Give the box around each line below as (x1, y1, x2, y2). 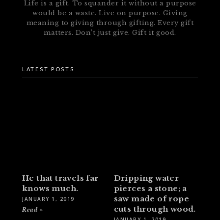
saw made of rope (113, 193, 189, 203)
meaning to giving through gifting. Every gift (26, 19, 194, 27)
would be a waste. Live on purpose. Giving (32, 9, 188, 18)
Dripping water (113, 173, 179, 183)
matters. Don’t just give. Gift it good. (44, 28, 176, 37)
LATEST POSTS (22, 66, 75, 73)
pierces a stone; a (113, 183, 187, 193)
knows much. (22, 183, 79, 193)
